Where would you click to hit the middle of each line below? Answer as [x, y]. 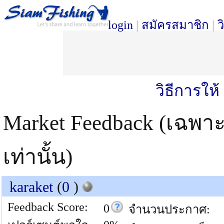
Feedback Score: [48, 207]
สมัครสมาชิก [175, 25]
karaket [31, 187]
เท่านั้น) [38, 157]
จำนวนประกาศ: [169, 209]
